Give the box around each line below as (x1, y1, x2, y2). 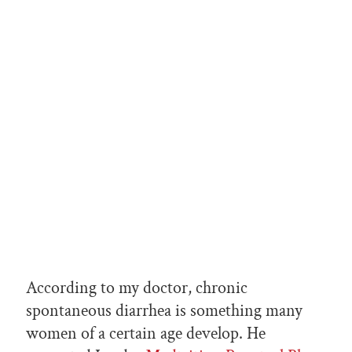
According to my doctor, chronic (26, 277, 247, 300)
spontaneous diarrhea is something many (26, 299, 302, 323)
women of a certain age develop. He (26, 322, 266, 346)
